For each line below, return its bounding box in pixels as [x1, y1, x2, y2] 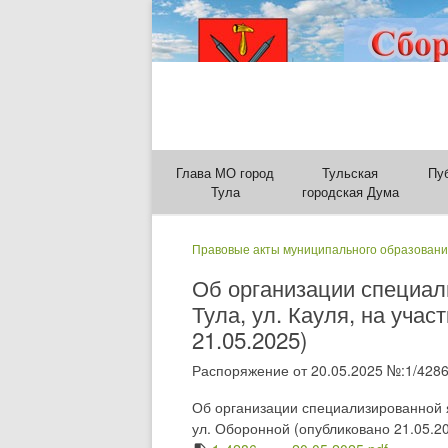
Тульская [322, 163, 379, 182]
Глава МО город [176, 163, 275, 182]
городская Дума [301, 182, 399, 201]
